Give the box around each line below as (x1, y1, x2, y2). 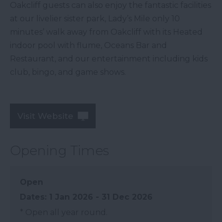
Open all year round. (23, 208, 108, 218)
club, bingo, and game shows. (10, 67, 126, 77)
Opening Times (10, 143, 109, 159)
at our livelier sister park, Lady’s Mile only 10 (10, 14, 180, 24)
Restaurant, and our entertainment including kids (10, 54, 208, 64)
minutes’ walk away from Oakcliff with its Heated (10, 27, 203, 37)
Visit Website (17, 111, 73, 121)
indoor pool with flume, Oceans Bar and (10, 41, 167, 51)
